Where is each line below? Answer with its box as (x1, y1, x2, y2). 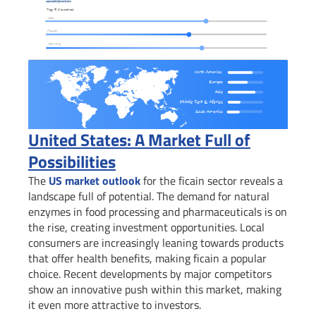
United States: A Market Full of (28, 126, 250, 152)
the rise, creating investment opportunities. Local (28, 218, 265, 236)
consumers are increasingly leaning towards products (28, 233, 284, 251)
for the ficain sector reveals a (140, 171, 283, 189)
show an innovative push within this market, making (28, 280, 281, 298)
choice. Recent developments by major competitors (28, 265, 272, 282)
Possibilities (28, 148, 116, 174)
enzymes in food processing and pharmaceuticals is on (28, 202, 287, 220)
